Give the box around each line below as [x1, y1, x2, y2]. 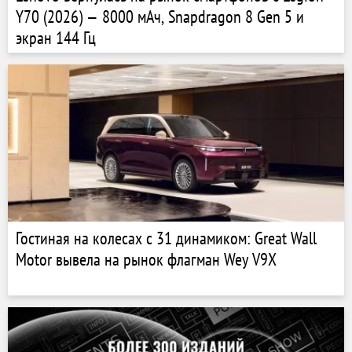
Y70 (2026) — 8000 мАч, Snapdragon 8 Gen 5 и [16, 5, 304, 27]
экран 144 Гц [16, 27, 96, 49]
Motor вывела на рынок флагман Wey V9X [16, 248, 277, 270]
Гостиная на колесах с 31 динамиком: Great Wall [16, 227, 317, 249]
